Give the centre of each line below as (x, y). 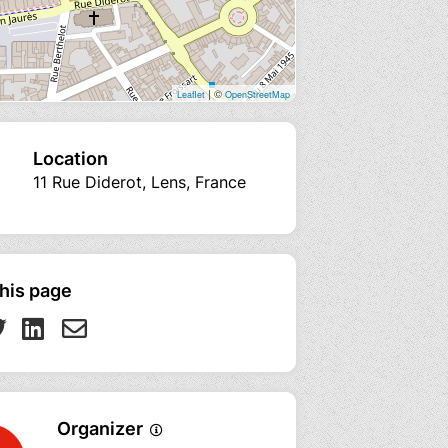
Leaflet (191, 94)
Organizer (102, 428)
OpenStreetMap (257, 94)
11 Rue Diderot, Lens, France (139, 181)
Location (70, 158)
